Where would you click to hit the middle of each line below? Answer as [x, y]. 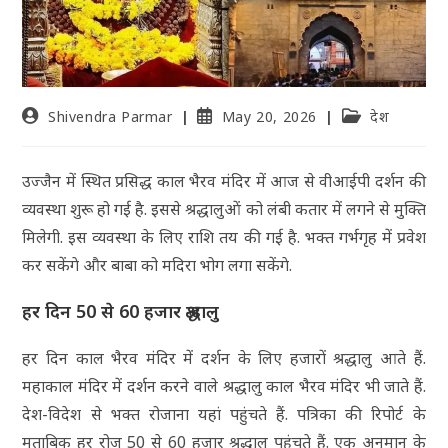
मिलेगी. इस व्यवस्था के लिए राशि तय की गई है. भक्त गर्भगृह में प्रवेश [224, 236]
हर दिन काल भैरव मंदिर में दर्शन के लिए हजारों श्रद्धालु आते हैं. [224, 357]
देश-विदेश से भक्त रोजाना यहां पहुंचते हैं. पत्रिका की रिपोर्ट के [224, 413]
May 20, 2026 [269, 116]
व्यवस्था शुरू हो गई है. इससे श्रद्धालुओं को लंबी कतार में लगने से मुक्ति [224, 208]
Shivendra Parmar [110, 116]
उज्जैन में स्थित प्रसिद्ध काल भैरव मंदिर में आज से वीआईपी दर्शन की [224, 180]
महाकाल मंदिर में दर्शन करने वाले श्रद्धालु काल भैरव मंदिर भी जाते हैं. [224, 385]
